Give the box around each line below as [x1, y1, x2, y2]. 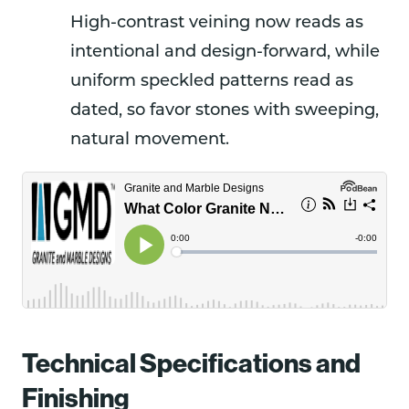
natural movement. [70, 131, 229, 149]
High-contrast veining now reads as [70, 14, 363, 32]
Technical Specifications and [22, 345, 361, 380]
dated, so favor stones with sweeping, [70, 101, 379, 120]
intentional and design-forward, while [70, 43, 380, 61]
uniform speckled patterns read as [70, 72, 353, 90]
